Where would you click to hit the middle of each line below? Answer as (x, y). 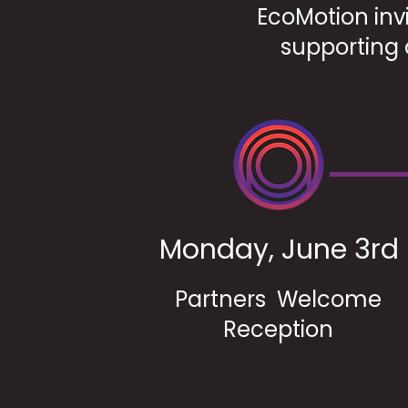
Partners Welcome (278, 299)
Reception (278, 329)
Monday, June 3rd (279, 250)
